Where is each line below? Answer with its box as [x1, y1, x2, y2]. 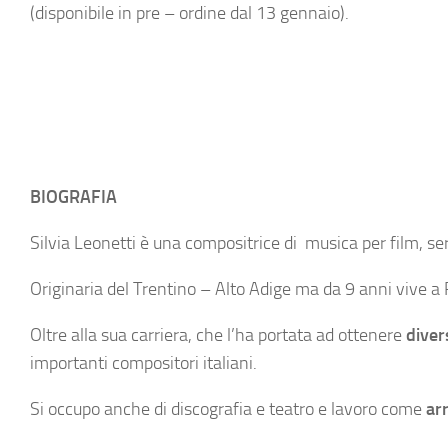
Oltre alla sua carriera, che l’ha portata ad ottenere [30, 324, 406, 346]
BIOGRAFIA [30, 186, 117, 208]
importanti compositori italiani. [30, 352, 257, 374]
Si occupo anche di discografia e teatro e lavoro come [30, 398, 426, 420]
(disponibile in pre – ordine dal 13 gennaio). [30, 2, 349, 24]
